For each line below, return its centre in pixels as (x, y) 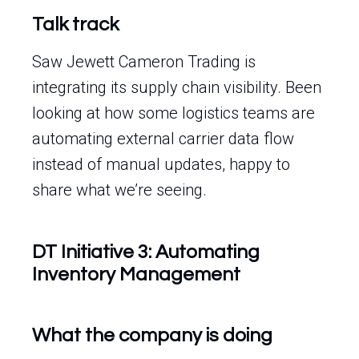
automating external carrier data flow (163, 139)
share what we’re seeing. (119, 190)
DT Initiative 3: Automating (146, 252)
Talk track (75, 24)
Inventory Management (136, 274)
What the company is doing (152, 335)
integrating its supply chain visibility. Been (177, 87)
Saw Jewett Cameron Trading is (144, 62)
